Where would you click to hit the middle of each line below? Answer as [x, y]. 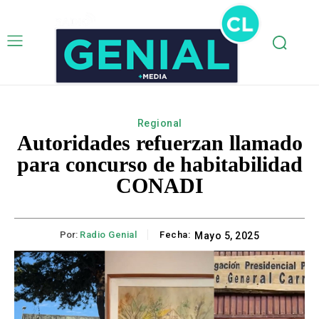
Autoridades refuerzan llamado [159, 143]
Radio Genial [108, 235]
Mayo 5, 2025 [227, 236]
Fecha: [175, 235]
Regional [159, 124]
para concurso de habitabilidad [159, 164]
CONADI [159, 186]
